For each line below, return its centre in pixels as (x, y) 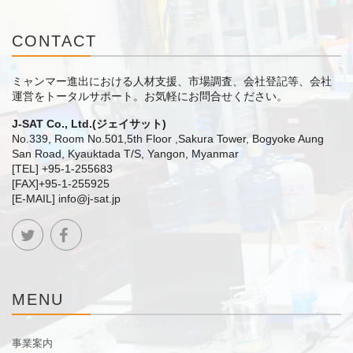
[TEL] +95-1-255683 (68, 169)
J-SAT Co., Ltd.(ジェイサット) (89, 124)
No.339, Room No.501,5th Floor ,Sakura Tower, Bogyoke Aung (168, 139)
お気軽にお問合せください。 (216, 97)
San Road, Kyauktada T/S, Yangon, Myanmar (125, 154)
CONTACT (54, 41)
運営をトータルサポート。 (78, 97)
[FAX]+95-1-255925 (66, 184)
